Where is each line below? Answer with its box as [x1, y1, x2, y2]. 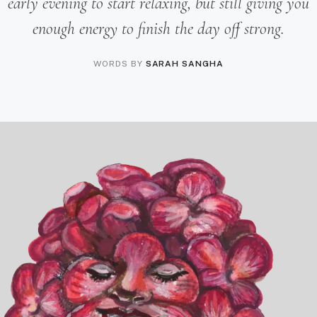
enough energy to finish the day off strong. [33, 18, 284, 39]
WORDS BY [93, 58, 146, 69]
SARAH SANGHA [145, 58, 224, 69]
